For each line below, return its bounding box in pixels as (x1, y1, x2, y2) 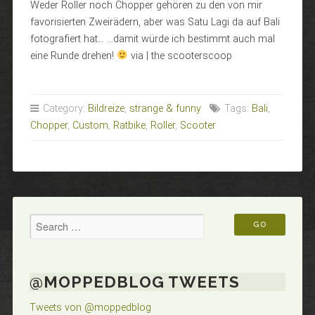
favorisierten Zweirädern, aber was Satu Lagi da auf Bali (30, 16, 280, 28)
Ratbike (112, 120, 146, 131)
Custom (72, 120, 108, 131)
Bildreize (87, 103, 124, 115)
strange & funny (129, 103, 201, 115)
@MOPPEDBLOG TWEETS (29, 273, 240, 291)
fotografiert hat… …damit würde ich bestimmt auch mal (30, 33, 275, 45)
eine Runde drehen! (30, 50, 117, 62)
